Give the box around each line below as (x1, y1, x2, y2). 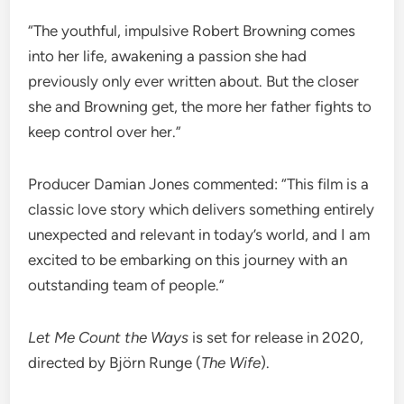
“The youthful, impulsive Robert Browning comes (28, 22, 356, 41)
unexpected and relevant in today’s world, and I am (28, 225, 371, 244)
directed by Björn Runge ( (28, 353, 202, 372)
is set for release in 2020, (188, 328, 364, 347)
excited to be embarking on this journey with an (28, 251, 348, 270)
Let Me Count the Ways (28, 328, 189, 347)
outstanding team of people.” (28, 276, 225, 295)
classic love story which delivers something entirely (28, 200, 375, 219)
